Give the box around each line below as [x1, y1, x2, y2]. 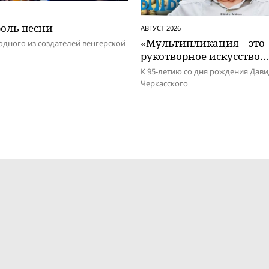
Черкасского [141, 77, 188, 89]
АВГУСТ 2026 [141, 23, 181, 32]
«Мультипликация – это [141, 35, 265, 50]
